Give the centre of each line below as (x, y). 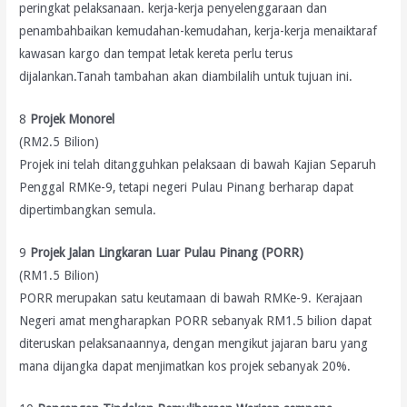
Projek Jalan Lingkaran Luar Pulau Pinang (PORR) (167, 253)
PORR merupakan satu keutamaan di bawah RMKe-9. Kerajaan (191, 298)
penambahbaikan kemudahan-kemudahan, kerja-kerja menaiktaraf (199, 31)
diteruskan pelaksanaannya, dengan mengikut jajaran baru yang (194, 344)
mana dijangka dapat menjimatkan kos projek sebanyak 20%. (185, 367)
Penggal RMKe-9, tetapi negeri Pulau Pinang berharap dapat (187, 188)
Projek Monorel (73, 119)
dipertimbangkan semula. (88, 210)
